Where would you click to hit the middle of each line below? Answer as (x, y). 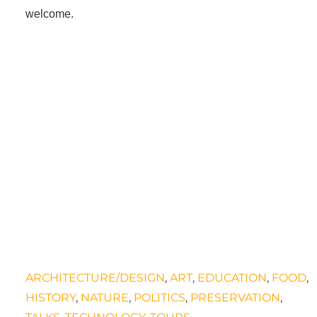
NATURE (105, 297)
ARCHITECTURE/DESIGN (96, 277)
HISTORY (51, 297)
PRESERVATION (236, 297)
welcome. (50, 14)
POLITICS (160, 297)
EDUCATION (232, 277)
